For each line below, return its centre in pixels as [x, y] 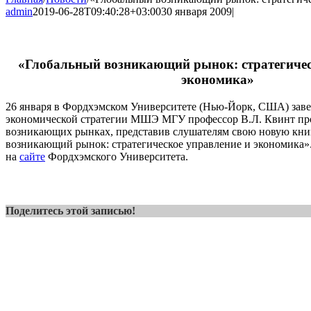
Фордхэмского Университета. [117, 157]
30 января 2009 [196, 12]
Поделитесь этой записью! [70, 211]
